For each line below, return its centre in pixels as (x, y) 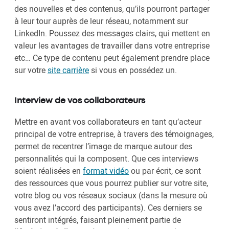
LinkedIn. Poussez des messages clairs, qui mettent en (112, 33)
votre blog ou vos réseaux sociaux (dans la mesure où (111, 196)
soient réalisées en (49, 171)
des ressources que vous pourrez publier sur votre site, (111, 183)
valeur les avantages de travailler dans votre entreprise (112, 46)
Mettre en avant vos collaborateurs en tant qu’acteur (108, 122)
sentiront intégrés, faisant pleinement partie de (98, 220)
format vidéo (106, 171)
